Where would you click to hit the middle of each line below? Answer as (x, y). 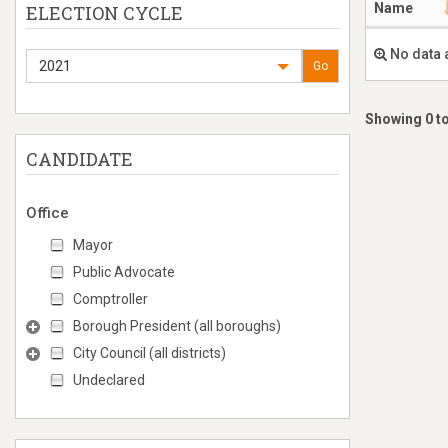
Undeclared (109, 380)
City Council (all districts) (149, 353)
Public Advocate (124, 272)
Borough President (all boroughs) (177, 326)
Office (47, 213)
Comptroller (110, 299)
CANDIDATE (79, 159)
